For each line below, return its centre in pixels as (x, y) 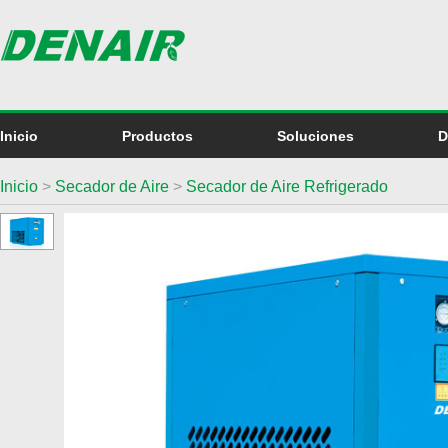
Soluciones (315, 136)
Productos (157, 136)
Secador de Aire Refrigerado (287, 186)
